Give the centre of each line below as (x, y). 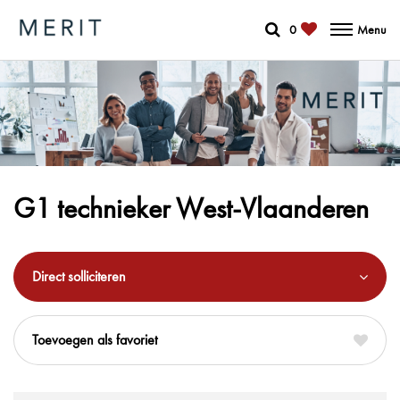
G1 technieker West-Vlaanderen (191, 209)
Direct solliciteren (79, 277)
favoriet (137, 340)
